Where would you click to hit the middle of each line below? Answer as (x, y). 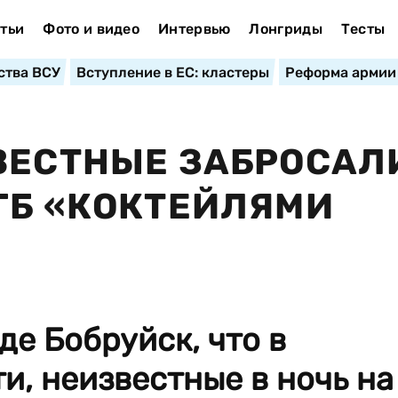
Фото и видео (92, 29)
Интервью (194, 29)
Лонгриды (286, 29)
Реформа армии (340, 72)
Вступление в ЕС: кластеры (172, 72)
